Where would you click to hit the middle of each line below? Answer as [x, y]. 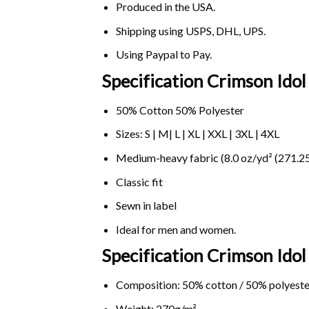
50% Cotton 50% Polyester [180, 110]
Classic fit [139, 181]
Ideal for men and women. [176, 229]
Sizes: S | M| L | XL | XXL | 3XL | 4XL [197, 134]
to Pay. [195, 54]
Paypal [161, 54]
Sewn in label [146, 206]
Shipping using [150, 30]
